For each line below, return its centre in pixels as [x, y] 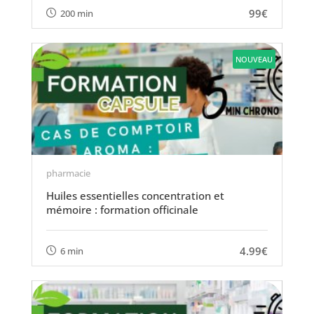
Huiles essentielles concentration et [135, 196]
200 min [76, 13]
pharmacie [68, 173]
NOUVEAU [254, 59]
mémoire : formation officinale [122, 210]
